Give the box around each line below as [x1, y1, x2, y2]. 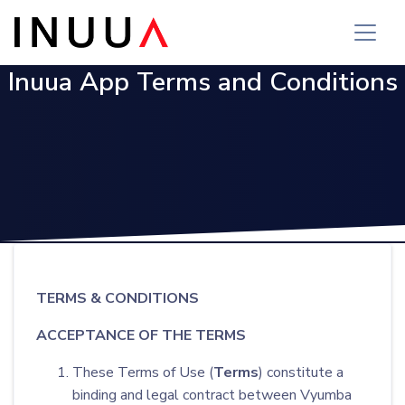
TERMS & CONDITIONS [36, 288, 199, 308]
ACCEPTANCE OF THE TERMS [36, 325, 246, 345]
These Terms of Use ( [72, 363, 213, 382]
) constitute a [259, 363, 344, 382]
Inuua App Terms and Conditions [7, 64, 398, 99]
